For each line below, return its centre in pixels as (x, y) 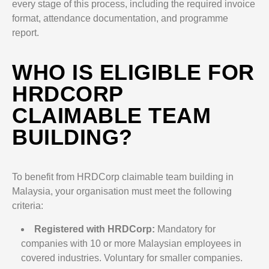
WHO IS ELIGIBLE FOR (133, 72)
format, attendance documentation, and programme (120, 18)
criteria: (28, 206)
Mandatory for (185, 229)
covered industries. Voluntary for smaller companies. (132, 258)
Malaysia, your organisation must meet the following (122, 191)
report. (26, 33)
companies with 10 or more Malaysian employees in (131, 243)
